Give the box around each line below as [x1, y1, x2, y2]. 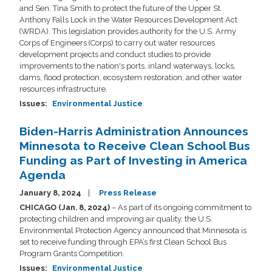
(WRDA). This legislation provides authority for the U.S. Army [19, 26, 236, 36]
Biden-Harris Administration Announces [19, 124, 248, 138]
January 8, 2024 [19, 188, 83, 197]
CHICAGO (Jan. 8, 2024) [19, 202, 112, 212]
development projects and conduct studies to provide [19, 49, 211, 59]
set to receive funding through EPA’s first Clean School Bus [19, 237, 226, 246]
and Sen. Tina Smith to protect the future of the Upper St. [19, 3, 222, 13]
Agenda [19, 168, 66, 182]
